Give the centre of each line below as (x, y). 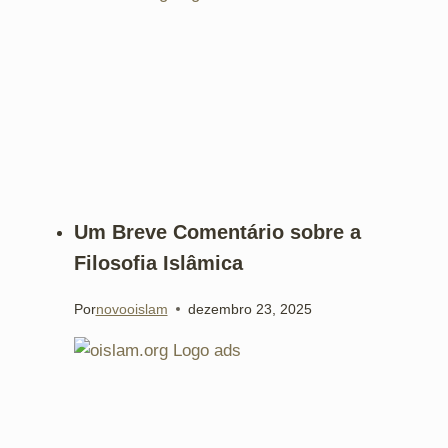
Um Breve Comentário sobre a (217, 231)
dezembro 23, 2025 (249, 309)
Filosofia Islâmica (158, 262)
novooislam (131, 309)
